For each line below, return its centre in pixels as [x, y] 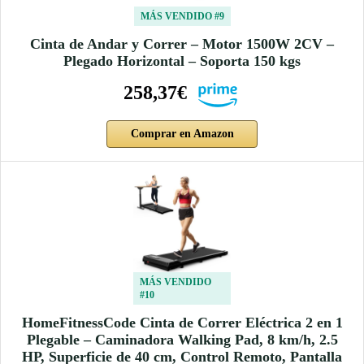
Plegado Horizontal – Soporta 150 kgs [182, 61]
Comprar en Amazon [182, 133]
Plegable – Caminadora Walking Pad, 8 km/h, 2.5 [182, 339]
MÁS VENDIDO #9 [182, 16]
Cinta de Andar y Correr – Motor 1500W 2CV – [182, 43]
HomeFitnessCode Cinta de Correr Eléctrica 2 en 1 [182, 322]
